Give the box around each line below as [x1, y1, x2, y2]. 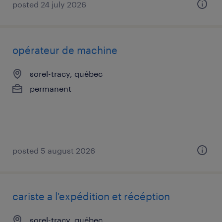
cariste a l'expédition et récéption [12, 190, 170, 202]
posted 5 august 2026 [12, 146, 95, 155]
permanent [30, 84, 71, 93]
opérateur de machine [12, 44, 117, 56]
